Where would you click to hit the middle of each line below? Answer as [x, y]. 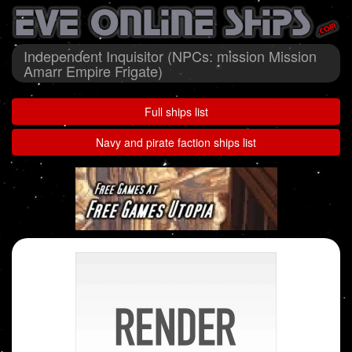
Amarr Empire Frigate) [93, 71]
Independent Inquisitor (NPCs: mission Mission [170, 56]
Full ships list [176, 112]
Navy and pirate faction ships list [176, 143]
